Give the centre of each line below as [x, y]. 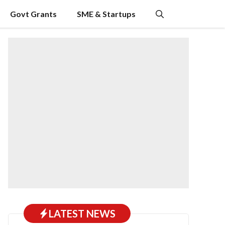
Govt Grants [33, 14]
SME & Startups [106, 14]
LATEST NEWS [82, 213]
